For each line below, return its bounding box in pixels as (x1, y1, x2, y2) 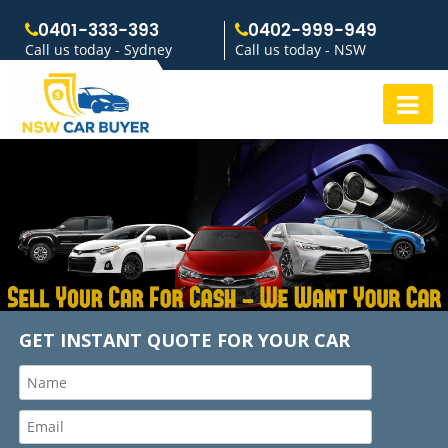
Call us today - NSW (235, 40, 366, 59)
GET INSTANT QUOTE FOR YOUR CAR (19, 327, 350, 352)
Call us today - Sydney (25, 40, 172, 59)
